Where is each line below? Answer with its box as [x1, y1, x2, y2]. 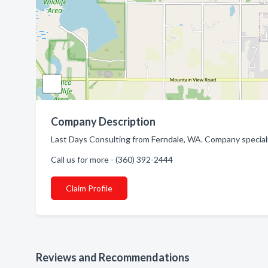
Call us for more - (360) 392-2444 [51, 154, 173, 165]
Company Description [51, 115, 156, 128]
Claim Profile [66, 183, 112, 193]
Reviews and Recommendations [36, 251, 190, 264]
